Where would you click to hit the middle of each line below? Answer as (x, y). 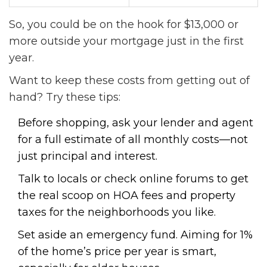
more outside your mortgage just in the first (126, 41)
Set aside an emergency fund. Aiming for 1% (135, 235)
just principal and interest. (88, 156)
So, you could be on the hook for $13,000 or (124, 25)
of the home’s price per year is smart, (117, 252)
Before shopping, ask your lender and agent (136, 123)
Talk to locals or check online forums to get (133, 179)
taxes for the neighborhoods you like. (117, 212)
